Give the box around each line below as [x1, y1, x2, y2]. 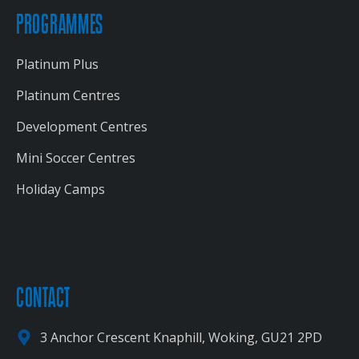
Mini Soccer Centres [16, 149, 135, 167]
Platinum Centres [16, 87, 120, 104]
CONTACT [16, 284, 71, 312]
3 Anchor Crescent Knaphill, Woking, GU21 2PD [40, 329, 322, 346]
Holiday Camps [16, 180, 105, 198]
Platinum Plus [16, 55, 99, 73]
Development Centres [16, 118, 147, 135]
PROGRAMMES [16, 10, 103, 38]
